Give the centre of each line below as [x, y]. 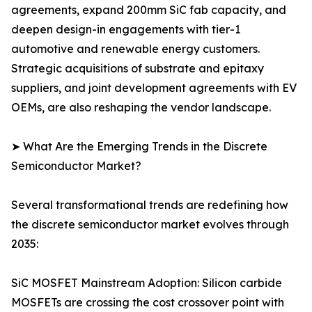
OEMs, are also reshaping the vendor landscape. [141, 108]
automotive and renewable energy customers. [135, 49]
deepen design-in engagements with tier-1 [126, 30]
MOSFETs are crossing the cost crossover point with [148, 303]
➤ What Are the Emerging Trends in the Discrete [139, 147]
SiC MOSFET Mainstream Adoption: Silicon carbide [147, 283]
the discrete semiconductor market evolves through [150, 225]
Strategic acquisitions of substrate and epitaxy [138, 69]
